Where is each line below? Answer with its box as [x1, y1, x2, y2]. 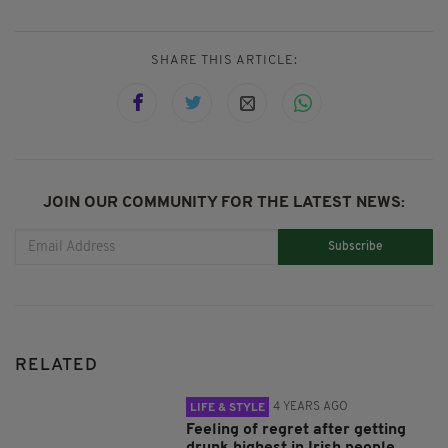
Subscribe [328, 240, 384, 253]
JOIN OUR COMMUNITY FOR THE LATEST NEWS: [43, 195, 405, 212]
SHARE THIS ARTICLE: [150, 54, 298, 68]
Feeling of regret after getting [186, 422, 407, 439]
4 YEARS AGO [273, 401, 349, 414]
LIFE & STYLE [190, 402, 266, 415]
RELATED [15, 357, 98, 375]
